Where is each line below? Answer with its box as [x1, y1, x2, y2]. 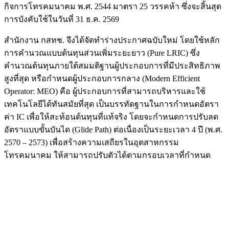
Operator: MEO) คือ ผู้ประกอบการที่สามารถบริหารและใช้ [4, 87, 205, 96]
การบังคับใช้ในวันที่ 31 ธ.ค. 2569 [4, 15, 119, 24]
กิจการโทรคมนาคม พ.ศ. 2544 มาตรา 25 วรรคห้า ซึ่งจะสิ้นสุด [4, 2, 221, 11]
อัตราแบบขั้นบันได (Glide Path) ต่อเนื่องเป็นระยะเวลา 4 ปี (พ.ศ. [4, 125, 222, 134]
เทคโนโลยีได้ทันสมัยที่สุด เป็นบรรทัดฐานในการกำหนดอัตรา [4, 100, 219, 109]
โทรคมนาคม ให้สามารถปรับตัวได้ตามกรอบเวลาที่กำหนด [4, 151, 211, 160]
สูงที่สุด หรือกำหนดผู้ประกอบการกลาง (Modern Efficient [4, 74, 200, 83]
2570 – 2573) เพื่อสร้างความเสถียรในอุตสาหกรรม [4, 138, 179, 147]
